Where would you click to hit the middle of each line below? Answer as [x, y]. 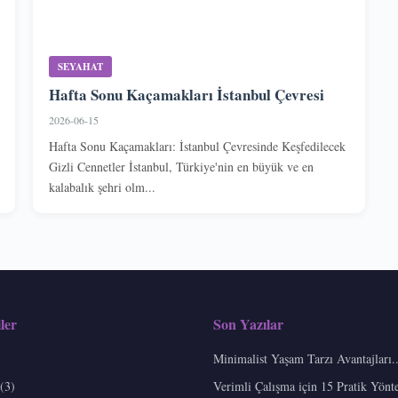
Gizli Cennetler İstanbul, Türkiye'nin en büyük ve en [182, 167]
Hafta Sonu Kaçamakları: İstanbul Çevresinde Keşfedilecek [198, 146]
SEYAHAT [81, 67]
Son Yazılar [248, 324]
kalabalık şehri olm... [103, 187]
